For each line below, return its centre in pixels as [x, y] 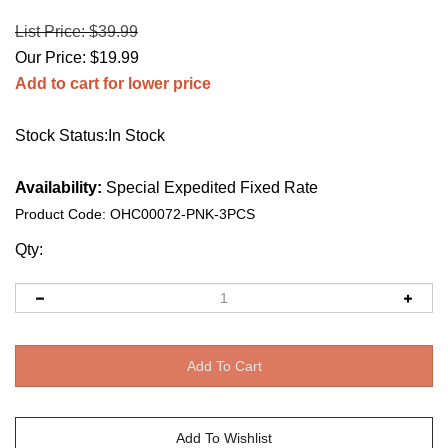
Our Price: [50, 57]
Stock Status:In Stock [90, 135]
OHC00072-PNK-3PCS [182, 214]
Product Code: [60, 214]
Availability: [58, 187]
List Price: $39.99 [76, 31]
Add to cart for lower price [113, 83]
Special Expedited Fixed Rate [210, 187]
